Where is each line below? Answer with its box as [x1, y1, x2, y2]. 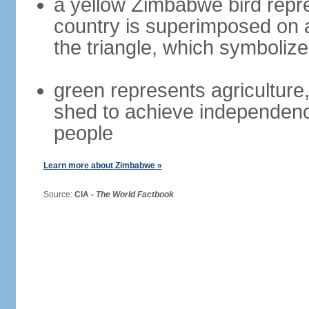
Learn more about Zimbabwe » [43, 161, 162, 170]
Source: [32, 190, 74, 199]
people [53, 122, 113, 144]
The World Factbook [95, 190, 174, 199]
